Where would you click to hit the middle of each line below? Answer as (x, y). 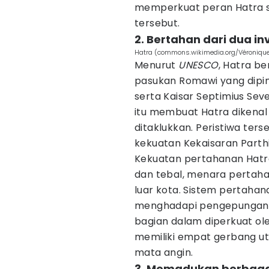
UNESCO (198, 65)
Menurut (157, 65)
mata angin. (164, 252)
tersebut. (157, 23)
